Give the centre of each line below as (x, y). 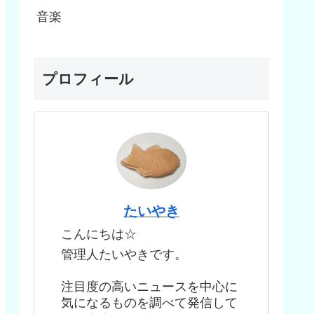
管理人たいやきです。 (124, 254)
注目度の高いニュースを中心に (149, 286)
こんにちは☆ (99, 234)
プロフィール (88, 78)
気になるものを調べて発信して (149, 302)
